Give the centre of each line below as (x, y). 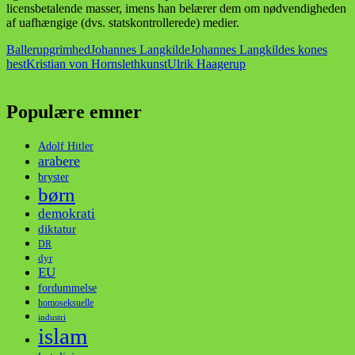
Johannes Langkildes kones (259, 50)
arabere (59, 161)
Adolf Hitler (66, 147)
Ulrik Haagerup (206, 64)
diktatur (57, 229)
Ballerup (28, 50)
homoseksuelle (66, 303)
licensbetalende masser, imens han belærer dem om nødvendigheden (176, 9)
